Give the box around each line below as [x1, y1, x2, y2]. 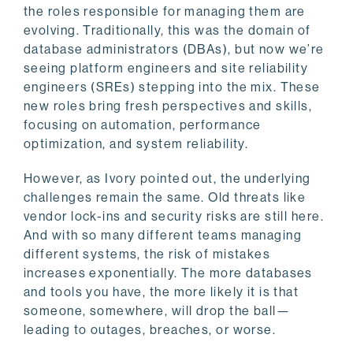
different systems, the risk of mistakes [24, 247, 271, 262]
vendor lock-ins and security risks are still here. [24, 209, 325, 225]
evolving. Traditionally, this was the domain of [24, 23, 311, 39]
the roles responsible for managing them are [24, 4, 306, 20]
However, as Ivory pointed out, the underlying [24, 171, 311, 187]
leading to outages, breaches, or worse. [24, 322, 277, 338]
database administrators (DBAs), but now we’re [24, 42, 325, 58]
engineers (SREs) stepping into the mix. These [24, 80, 321, 95]
